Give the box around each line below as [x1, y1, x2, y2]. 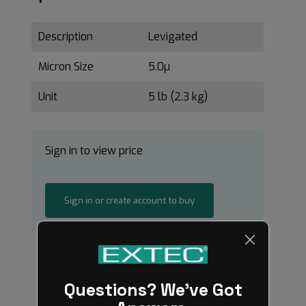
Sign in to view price [45, 143, 143, 158]
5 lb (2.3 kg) [148, 89, 210, 104]
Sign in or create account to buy [64, 194, 195, 206]
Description [38, 29, 93, 44]
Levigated [148, 29, 197, 44]
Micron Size [38, 59, 94, 74]
